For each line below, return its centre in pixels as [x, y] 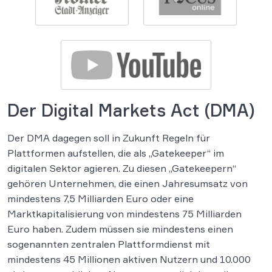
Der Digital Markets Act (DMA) [131, 110]
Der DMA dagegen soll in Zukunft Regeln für [109, 138]
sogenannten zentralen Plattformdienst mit [109, 244]
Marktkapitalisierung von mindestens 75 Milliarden [124, 213]
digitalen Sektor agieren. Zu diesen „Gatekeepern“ [122, 168]
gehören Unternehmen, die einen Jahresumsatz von [127, 183]
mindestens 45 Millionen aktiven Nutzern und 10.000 [129, 259]
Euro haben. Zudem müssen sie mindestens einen [120, 229]
